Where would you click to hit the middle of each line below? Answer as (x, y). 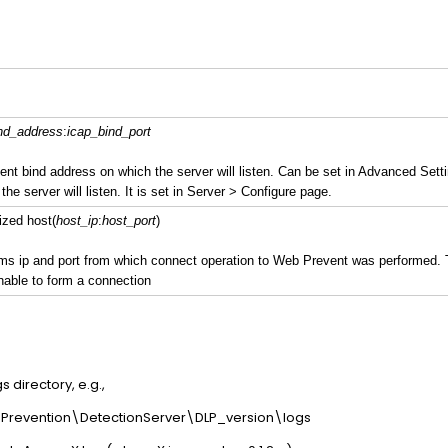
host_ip (76, 220)
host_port (128, 220)
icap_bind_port (108, 131)
